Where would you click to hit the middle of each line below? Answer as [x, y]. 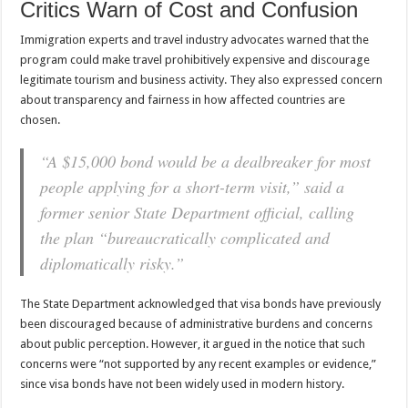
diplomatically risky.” [112, 264]
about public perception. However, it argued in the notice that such [193, 344]
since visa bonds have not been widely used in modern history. [183, 384]
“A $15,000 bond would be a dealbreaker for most [206, 162]
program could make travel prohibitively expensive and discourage [195, 60]
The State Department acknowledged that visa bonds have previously [201, 304]
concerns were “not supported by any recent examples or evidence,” [199, 364]
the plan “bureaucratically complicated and [185, 238]
